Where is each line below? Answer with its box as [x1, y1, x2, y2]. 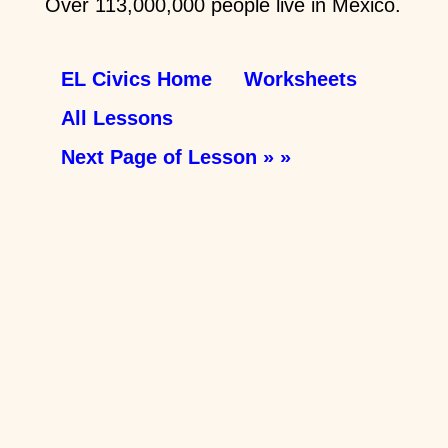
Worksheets [243, 67, 357, 90]
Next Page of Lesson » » [60, 145, 291, 168]
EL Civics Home [60, 67, 212, 90]
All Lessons [60, 106, 173, 129]
